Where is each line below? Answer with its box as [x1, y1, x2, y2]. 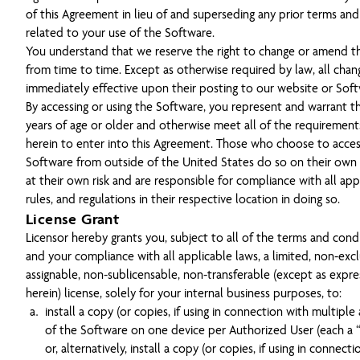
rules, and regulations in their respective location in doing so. [26, 192, 340, 207]
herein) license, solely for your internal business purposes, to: [26, 286, 342, 301]
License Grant [26, 210, 120, 228]
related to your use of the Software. [26, 26, 215, 40]
